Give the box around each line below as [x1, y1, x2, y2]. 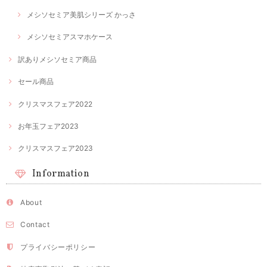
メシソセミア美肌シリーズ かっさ [27, 10, 136, 20]
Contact [20, 220, 50, 229]
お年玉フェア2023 [18, 122, 79, 131]
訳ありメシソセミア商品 [18, 54, 97, 64]
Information [32, 167, 90, 181]
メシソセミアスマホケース [27, 32, 113, 42]
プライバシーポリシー [20, 242, 96, 252]
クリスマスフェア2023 [18, 144, 93, 153]
